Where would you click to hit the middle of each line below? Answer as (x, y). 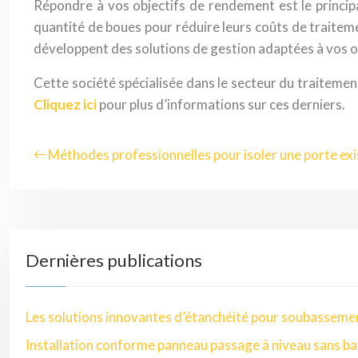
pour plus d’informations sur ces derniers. (221, 104)
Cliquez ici (65, 104)
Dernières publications (114, 260)
